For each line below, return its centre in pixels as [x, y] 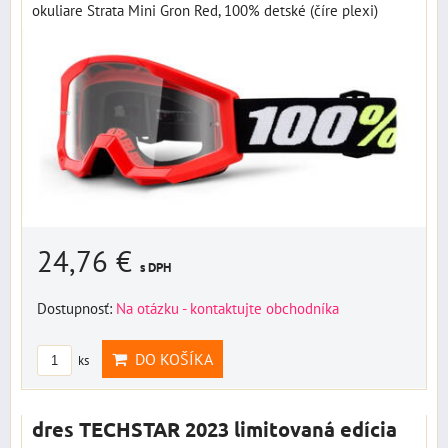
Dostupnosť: [76, 308]
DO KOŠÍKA [170, 359]
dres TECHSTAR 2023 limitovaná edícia [214, 429]
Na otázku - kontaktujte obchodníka [227, 308]
